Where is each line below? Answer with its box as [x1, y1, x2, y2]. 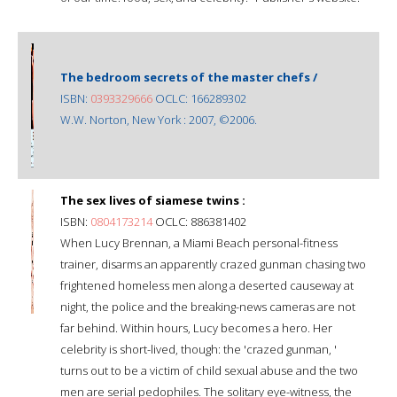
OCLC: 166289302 [152, 90, 246, 106]
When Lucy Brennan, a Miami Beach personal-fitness [60, 234, 338, 251]
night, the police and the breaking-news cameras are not [60, 298, 355, 315]
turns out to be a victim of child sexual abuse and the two [60, 362, 358, 378]
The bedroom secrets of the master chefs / [60, 68, 317, 85]
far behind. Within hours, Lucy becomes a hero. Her [60, 319, 332, 336]
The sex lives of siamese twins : [60, 191, 245, 208]
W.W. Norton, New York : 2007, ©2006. [60, 111, 257, 128]
